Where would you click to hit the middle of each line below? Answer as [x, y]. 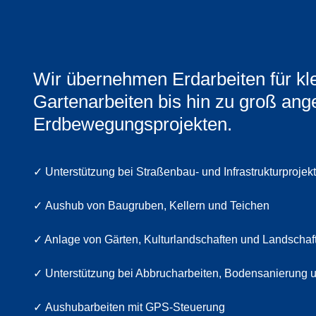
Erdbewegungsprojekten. [133, 124]
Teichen [250, 206]
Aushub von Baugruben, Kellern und [138, 206]
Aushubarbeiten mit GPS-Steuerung [135, 307]
